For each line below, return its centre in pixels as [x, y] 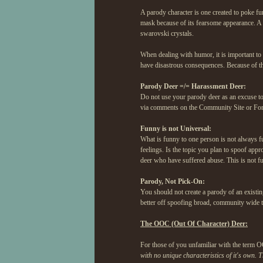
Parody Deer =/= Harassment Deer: [193, 86]
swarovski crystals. [167, 33]
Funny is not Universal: [176, 129]
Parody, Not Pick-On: [173, 181]
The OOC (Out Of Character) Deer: [194, 224]
